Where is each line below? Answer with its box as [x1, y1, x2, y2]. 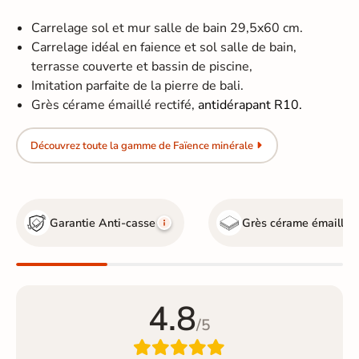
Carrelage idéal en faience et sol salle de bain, [31, 38, 297, 57]
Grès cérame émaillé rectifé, [31, 96, 199, 115]
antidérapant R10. [198, 96, 303, 115]
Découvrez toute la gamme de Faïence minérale [30, 138, 253, 153]
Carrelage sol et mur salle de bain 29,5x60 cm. [31, 19, 304, 38]
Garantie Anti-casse [50, 215, 156, 232]
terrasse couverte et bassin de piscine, [31, 58, 253, 76]
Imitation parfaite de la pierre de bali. [31, 77, 244, 95]
